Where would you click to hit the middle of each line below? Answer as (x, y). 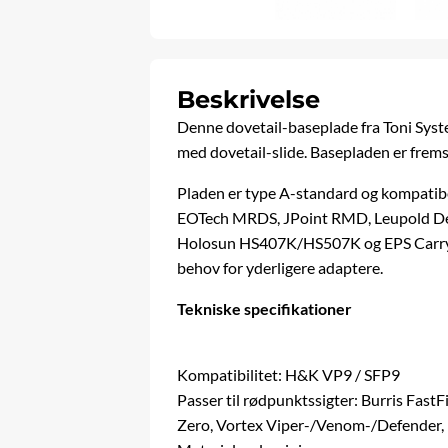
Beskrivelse (249, 100)
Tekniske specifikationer (265, 309)
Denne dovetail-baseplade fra (280, 127)
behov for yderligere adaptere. (280, 268)
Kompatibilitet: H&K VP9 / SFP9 (289, 375)
